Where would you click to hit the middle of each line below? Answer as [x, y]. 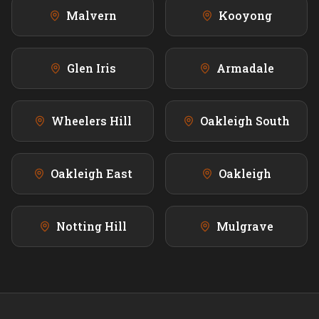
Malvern [91, 16]
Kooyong [245, 16]
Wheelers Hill [91, 121]
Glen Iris [91, 68]
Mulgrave [245, 226]
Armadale [245, 68]
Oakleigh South [245, 121]
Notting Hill [91, 226]
